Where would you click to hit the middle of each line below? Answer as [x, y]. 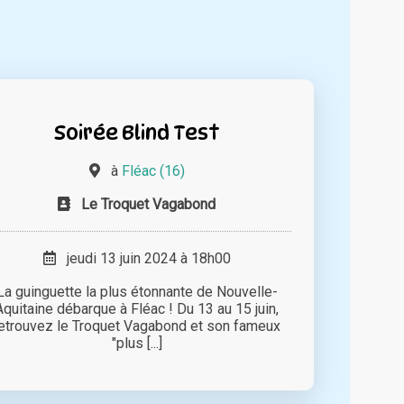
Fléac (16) [153, 170]
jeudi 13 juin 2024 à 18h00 [143, 258]
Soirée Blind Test [137, 132]
